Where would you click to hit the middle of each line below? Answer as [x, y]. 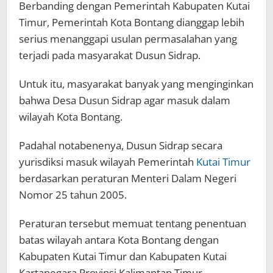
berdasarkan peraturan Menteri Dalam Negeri [128, 179]
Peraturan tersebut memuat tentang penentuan [133, 224]
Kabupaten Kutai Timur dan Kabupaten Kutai [123, 257]
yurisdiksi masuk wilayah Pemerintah [108, 162]
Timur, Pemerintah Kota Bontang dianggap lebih [132, 23]
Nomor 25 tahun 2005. [73, 195]
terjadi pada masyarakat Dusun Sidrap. [110, 55]
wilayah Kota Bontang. [71, 117]
